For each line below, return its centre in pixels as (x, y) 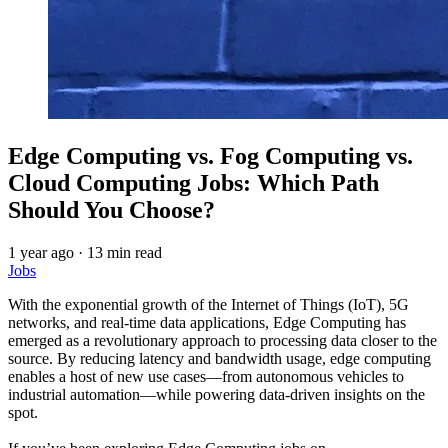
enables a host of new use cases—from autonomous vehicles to (206, 376)
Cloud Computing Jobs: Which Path (193, 182)
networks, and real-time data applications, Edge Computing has (207, 322)
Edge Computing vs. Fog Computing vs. (210, 155)
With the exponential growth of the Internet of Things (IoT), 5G (208, 304)
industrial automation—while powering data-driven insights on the (216, 394)
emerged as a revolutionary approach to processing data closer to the (222, 340)
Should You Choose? (111, 209)
